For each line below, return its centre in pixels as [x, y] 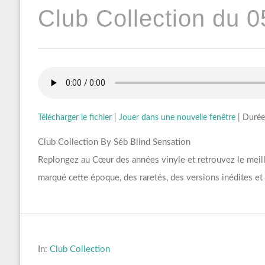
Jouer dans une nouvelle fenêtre [177, 118]
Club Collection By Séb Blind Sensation [114, 143]
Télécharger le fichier [75, 118]
